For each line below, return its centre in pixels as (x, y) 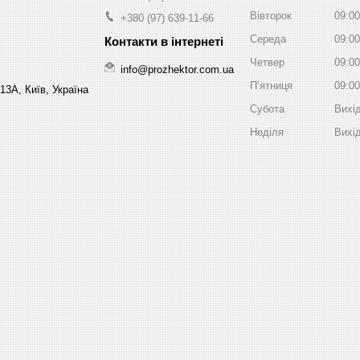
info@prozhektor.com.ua (177, 69)
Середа (268, 39)
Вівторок (271, 15)
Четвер (267, 62)
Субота (267, 108)
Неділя (267, 132)
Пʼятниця (271, 85)
